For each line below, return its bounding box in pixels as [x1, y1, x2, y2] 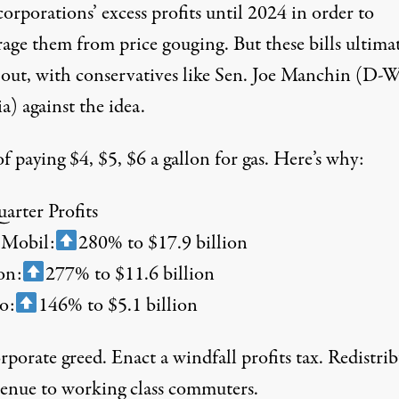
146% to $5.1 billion [37, 290, 198, 320]
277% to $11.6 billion [45, 259, 215, 289]
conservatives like [75, 61, 210, 90]
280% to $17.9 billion [77, 228, 248, 257]
